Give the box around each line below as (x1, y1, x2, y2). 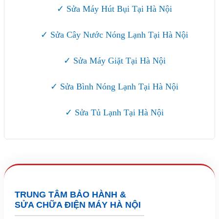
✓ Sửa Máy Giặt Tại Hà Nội (63, 56, 166, 66)
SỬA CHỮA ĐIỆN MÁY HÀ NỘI (14, 200, 141, 210)
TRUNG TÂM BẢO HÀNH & (14, 190, 126, 200)
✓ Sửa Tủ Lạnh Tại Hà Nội (65, 108, 164, 118)
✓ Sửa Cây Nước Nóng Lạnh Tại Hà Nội (41, 30, 188, 40)
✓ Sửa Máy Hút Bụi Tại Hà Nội (57, 4, 172, 14)
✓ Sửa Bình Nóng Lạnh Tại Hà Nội (50, 82, 178, 92)
